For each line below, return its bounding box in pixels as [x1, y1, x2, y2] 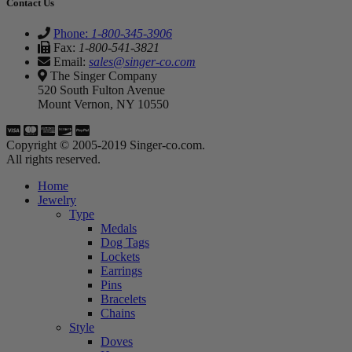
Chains [101, 306, 135, 321]
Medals [101, 222, 137, 236]
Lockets [101, 250, 140, 264]
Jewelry [38, 193, 76, 207]
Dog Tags [101, 236, 149, 250]
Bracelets [101, 292, 146, 306]
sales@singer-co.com [89, 55, 196, 69]
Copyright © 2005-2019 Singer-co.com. [6, 138, 205, 152]
